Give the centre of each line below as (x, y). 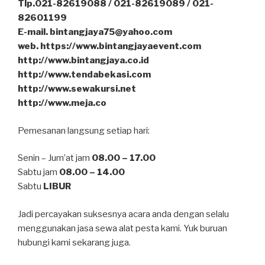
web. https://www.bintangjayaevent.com (109, 46)
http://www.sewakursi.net (77, 89)
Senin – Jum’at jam (54, 158)
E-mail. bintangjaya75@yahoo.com (95, 32)
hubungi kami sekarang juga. (74, 242)
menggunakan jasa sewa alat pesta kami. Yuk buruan (122, 228)
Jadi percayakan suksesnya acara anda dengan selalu (123, 214)
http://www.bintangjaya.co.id (83, 61)
